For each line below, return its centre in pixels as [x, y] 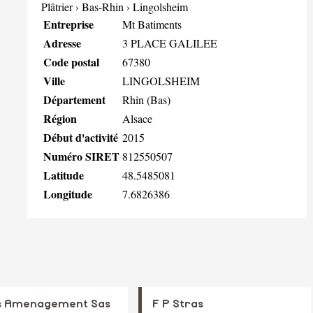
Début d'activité [81, 137]
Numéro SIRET [81, 156]
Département [74, 99]
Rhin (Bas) [146, 99]
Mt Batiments [152, 24]
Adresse [62, 43]
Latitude [64, 175]
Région [60, 118]
